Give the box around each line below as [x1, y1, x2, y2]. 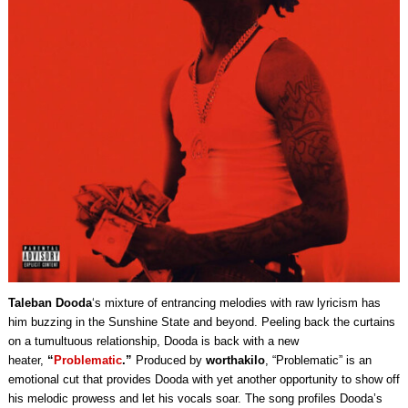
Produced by [131, 353, 206, 368]
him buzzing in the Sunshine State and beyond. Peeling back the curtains [7, 315, 395, 330]
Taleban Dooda [7, 296, 92, 311]
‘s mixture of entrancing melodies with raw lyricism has [91, 296, 381, 311]
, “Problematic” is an [264, 353, 372, 368]
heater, [7, 353, 47, 368]
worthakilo [205, 353, 265, 368]
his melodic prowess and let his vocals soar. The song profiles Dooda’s [7, 392, 382, 406]
